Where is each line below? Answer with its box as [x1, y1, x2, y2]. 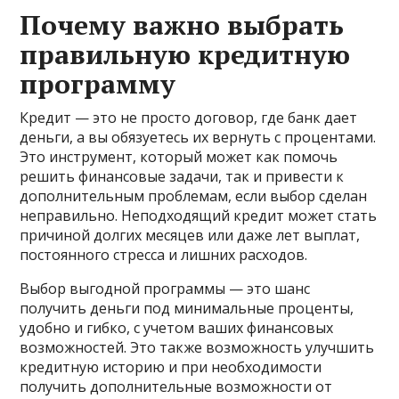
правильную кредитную [20, 36, 351, 72]
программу [20, 65, 176, 102]
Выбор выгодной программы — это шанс [20, 278, 311, 298]
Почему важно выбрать [20, 6, 345, 43]
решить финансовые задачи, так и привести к [20, 166, 345, 186]
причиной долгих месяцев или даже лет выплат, [20, 224, 361, 245]
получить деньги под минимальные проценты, [20, 297, 354, 318]
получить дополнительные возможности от [20, 376, 333, 396]
